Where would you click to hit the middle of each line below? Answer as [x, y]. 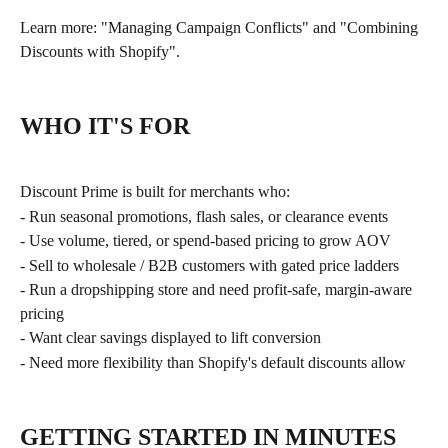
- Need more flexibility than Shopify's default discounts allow [213, 362]
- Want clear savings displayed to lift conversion [170, 338]
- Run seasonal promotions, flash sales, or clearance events [204, 216]
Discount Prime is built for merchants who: [155, 192]
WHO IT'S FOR [105, 125]
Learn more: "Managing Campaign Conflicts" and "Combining [221, 27]
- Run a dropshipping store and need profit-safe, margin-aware [218, 290]
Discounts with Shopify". [100, 51]
